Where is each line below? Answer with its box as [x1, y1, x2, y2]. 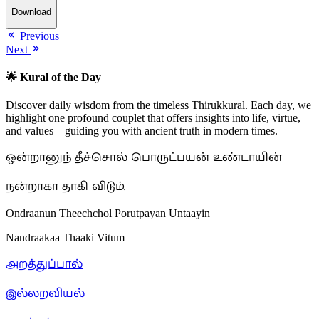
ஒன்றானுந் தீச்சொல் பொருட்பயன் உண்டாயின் [6, 149, 282, 167]
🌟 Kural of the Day [6, 70, 101, 83]
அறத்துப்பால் [6, 256, 83, 274]
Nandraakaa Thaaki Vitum [6, 231, 125, 244]
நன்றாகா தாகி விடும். [6, 178, 125, 197]
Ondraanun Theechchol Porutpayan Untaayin [6, 207, 210, 220]
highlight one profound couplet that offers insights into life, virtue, [6, 112, 300, 125]
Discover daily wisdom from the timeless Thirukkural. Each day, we [6, 99, 311, 112]
